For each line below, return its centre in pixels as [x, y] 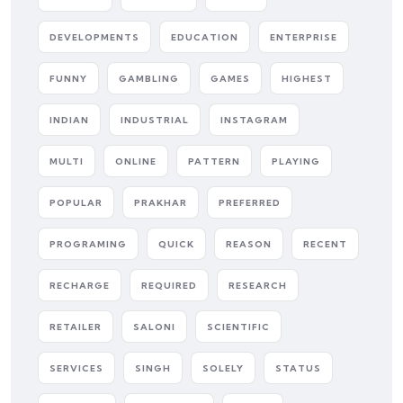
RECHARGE [80, 286]
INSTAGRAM [254, 120]
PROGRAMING [88, 244]
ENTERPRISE [304, 37]
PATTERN [214, 161]
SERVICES [76, 368]
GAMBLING [149, 79]
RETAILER [76, 327]
